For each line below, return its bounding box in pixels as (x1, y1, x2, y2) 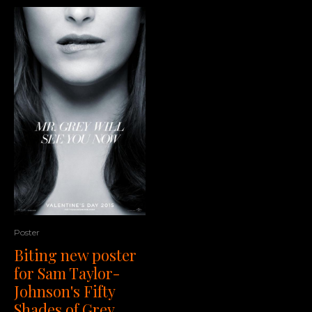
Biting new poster (14, 244, 136, 265)
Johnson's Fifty (14, 280, 115, 302)
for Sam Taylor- (14, 262, 120, 283)
